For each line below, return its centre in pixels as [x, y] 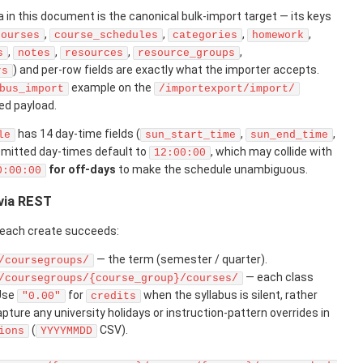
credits [113, 296]
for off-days [81, 170]
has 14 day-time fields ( [78, 134]
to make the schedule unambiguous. [212, 170]
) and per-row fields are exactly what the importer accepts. [166, 70]
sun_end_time [289, 135]
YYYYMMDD [66, 331]
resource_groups [186, 53]
